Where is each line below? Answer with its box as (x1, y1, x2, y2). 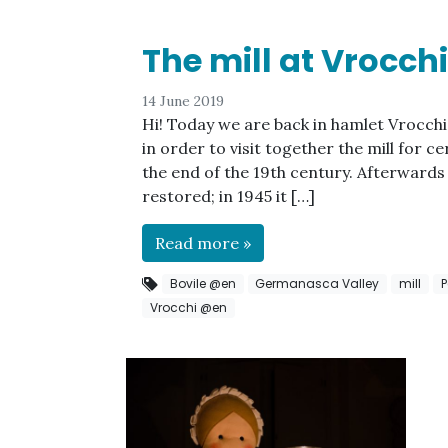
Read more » (155, 233, 251, 253)
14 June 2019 (142, 92, 224, 110)
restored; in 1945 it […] (142, 186, 315, 206)
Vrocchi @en (149, 299, 227, 317)
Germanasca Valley (255, 275, 380, 292)
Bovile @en (169, 275, 236, 292)
